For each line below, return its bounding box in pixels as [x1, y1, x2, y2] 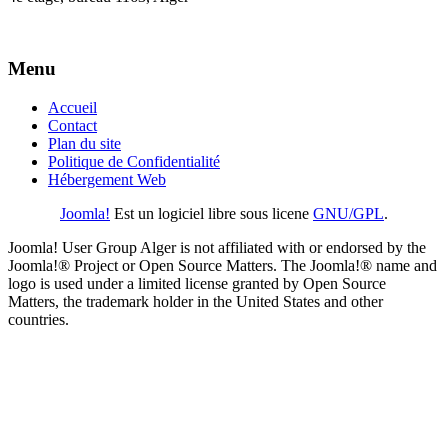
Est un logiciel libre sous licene [110, 205, 313, 223]
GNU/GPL [313, 205, 384, 223]
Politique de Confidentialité [48, 153, 220, 171]
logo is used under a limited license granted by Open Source [8, 275, 386, 293]
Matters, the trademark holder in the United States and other [8, 293, 383, 311]
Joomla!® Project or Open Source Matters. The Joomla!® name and [8, 257, 437, 275]
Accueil [48, 99, 97, 117]
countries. [8, 311, 69, 329]
